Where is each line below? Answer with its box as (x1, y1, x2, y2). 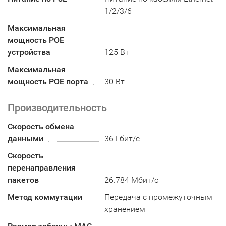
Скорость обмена (8, 122, 74, 132)
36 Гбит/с (104, 134, 140, 144)
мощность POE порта (8, 77, 88, 87)
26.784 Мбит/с (104, 175, 159, 185)
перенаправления (8, 163, 76, 173)
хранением (104, 204, 146, 214)
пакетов (8, 175, 39, 185)
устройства (8, 47, 50, 58)
